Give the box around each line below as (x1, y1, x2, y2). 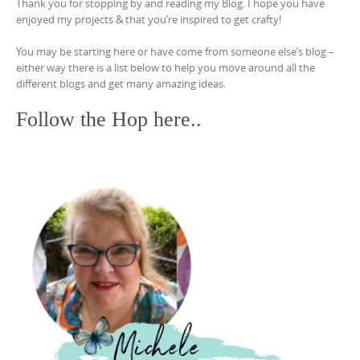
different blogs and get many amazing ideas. (16, 76, 226, 92)
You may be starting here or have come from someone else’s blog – (16, 44, 334, 59)
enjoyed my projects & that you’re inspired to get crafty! (16, 12, 281, 27)
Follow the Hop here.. (16, 107, 202, 131)
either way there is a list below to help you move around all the (16, 60, 315, 76)
